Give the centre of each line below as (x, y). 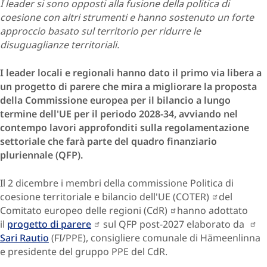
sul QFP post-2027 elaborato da (174, 224)
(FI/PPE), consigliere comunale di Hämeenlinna (155, 237)
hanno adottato (213, 210)
